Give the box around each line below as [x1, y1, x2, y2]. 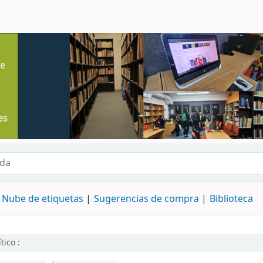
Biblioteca [210, 192, 253, 207]
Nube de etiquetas [2, 192, 83, 207]
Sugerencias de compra [94, 192, 199, 207]
